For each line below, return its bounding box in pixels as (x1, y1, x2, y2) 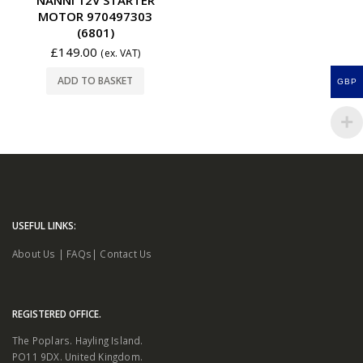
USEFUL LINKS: (12, 218, 76, 232)
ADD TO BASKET (58, 74, 133, 88)
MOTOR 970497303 (38, 7, 152, 24)
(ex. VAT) (100, 45, 141, 60)
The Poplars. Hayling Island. (12, 333, 143, 347)
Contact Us (100, 246, 152, 260)
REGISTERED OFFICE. (12, 306, 101, 320)
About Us (12, 246, 56, 260)
